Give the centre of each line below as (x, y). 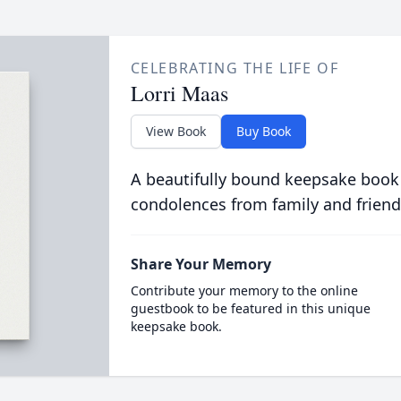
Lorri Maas (179, 93)
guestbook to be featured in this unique (250, 308)
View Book (175, 131)
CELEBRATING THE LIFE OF (235, 68)
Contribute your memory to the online (244, 290)
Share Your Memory (200, 264)
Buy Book (263, 131)
